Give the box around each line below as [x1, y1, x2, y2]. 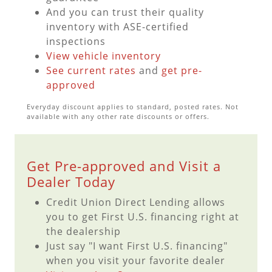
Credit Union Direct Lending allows [46, 195, 225, 209]
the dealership [46, 225, 121, 239]
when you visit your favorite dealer [46, 254, 225, 268]
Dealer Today [27, 172, 115, 192]
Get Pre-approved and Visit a [27, 157, 221, 176]
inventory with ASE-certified [46, 20, 189, 34]
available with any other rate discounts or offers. [27, 112, 209, 121]
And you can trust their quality [46, 5, 204, 19]
